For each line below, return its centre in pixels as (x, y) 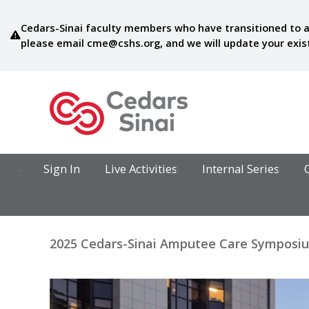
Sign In (62, 169)
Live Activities (141, 169)
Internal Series (240, 169)
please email (53, 43)
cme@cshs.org (123, 43)
